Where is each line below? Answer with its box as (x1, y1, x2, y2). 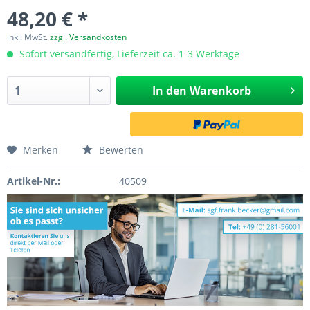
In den (152, 83, 187, 98)
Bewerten (96, 143, 143, 156)
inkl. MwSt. (7, 31, 50, 43)
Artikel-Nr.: (7, 174, 60, 188)
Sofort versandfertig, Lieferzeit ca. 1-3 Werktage (17, 47, 239, 60)
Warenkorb (189, 83, 251, 98)
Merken (23, 143, 58, 156)
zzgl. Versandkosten (50, 31, 127, 43)
